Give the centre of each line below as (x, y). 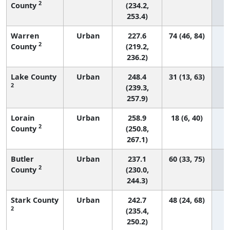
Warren (25, 35)
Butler (22, 159)
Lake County (34, 76)
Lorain (23, 118)
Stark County (35, 200)
